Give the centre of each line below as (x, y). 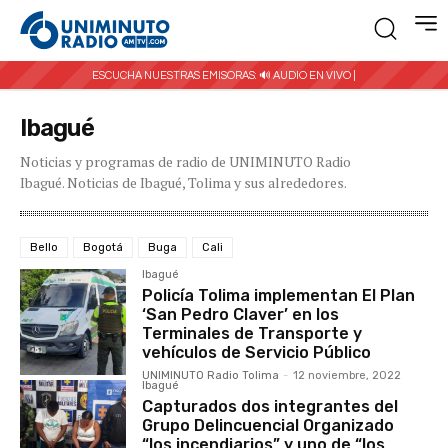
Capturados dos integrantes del (270, 406)
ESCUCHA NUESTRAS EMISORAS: (175, 75)
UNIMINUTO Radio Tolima (211, 375)
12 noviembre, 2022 (347, 375)
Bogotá (103, 247)
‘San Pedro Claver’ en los (241, 314)
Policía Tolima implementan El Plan (279, 295)
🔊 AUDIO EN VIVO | (307, 75)
